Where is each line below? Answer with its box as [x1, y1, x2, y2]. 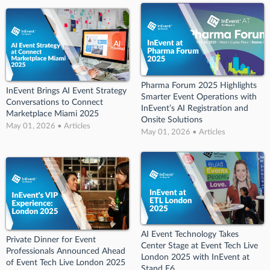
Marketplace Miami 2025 [6, 110, 99, 119]
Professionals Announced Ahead [6, 247, 125, 256]
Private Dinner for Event [6, 236, 96, 245]
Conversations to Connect [6, 98, 103, 107]
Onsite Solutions [141, 115, 202, 124]
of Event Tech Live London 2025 [6, 259, 125, 268]
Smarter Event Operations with [141, 92, 257, 101]
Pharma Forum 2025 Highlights [141, 81, 257, 90]
